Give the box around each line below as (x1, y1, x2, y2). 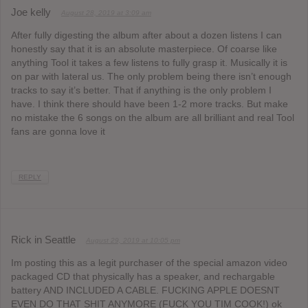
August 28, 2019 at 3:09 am (61, 9, 151, 17)
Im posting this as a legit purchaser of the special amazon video (11, 256, 287, 268)
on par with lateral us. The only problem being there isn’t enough (11, 71, 291, 82)
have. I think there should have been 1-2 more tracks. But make (11, 98, 288, 110)
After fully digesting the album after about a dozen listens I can (11, 30, 282, 41)
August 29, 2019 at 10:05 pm (86, 236, 180, 244)
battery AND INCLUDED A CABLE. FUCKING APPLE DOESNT (11, 284, 280, 296)
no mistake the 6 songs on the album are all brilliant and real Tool (11, 112, 294, 124)
